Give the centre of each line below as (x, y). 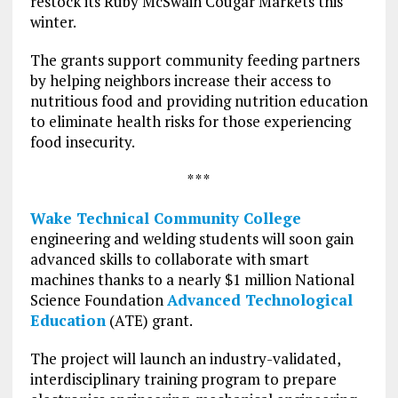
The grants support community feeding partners (195, 60)
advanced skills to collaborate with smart (169, 259)
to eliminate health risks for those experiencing (190, 122)
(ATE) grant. (149, 321)
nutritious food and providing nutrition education (199, 101)
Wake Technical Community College (165, 219)
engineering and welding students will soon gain (191, 239)
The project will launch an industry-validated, (185, 359)
